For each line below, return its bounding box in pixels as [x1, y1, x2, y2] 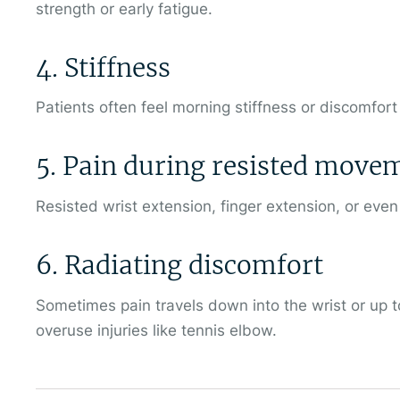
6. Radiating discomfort [36, 249, 323, 281]
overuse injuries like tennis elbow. [36, 321, 277, 339]
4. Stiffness [36, 51, 171, 84]
